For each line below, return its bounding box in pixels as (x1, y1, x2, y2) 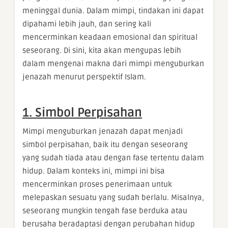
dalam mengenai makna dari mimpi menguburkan (22, 59, 204, 69)
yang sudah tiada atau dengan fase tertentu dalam (22, 153, 204, 163)
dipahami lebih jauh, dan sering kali (22, 19, 151, 29)
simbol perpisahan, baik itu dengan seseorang (22, 140, 188, 150)
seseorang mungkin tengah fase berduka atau (22, 206, 187, 216)
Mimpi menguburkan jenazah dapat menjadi (22, 127, 183, 136)
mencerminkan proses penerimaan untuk (22, 180, 172, 189)
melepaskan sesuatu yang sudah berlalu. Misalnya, (22, 193, 204, 203)
